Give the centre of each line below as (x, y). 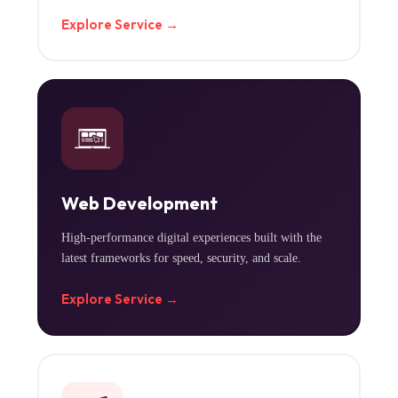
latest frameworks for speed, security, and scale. (181, 258)
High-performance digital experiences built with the (191, 238)
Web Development (139, 203)
